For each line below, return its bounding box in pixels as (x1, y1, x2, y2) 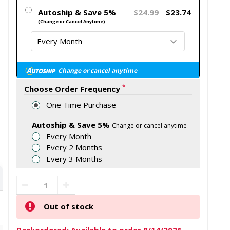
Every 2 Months (46, 142, 103, 152)
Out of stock (43, 201, 93, 212)
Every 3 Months (46, 153, 103, 164)
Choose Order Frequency (24, 84, 120, 94)
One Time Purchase (46, 99, 117, 110)
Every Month (46, 130, 92, 141)
